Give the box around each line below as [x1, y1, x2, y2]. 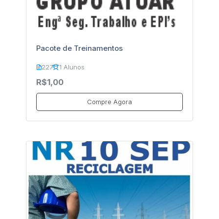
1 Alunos [59, 63, 85, 71]
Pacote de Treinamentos [36, 44, 123, 53]
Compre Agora [87, 97, 132, 106]
